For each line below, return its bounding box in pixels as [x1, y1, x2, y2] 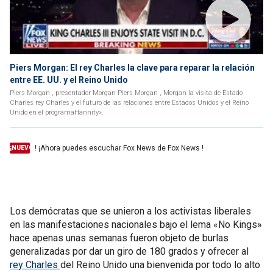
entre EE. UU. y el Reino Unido [10, 75, 128, 85]
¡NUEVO [10, 144, 34, 151]
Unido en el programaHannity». [10, 108, 104, 116]
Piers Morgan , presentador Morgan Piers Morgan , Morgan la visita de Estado [10, 89, 243, 97]
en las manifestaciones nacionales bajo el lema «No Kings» [10, 219, 262, 230]
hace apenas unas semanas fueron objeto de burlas [10, 232, 229, 244]
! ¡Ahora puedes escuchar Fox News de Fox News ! [35, 144, 204, 152]
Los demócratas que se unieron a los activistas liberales [10, 205, 251, 217]
